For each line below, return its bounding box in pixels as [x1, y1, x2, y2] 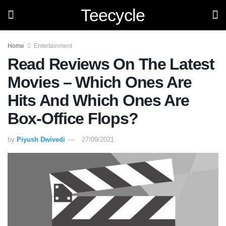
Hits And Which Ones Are [8, 91, 189, 109]
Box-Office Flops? [8, 109, 138, 128]
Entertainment [34, 42, 72, 49]
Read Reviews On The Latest [8, 55, 214, 73]
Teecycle [81, 6, 145, 25]
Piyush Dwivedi [17, 135, 65, 143]
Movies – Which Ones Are [8, 73, 192, 91]
